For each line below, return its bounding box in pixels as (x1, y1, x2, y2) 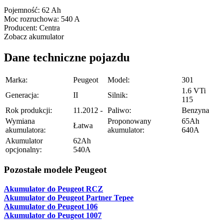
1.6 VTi (182, 86, 206, 95)
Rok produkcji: (5, 106, 52, 114)
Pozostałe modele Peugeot (4, 165, 107, 175)
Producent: (4, 23, 37, 32)
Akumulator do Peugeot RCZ (4, 185, 103, 193)
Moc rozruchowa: (4, 14, 59, 23)
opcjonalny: (5, 145, 42, 154)
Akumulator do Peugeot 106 (4, 202, 98, 211)
